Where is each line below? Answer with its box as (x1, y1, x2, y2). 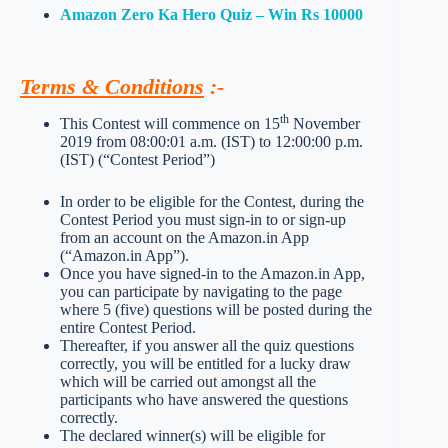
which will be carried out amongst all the (60, 373, 316, 391)
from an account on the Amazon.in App (60, 229, 309, 247)
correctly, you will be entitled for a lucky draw (60, 355, 351, 373)
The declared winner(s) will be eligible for (60, 427, 325, 445)
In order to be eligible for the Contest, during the (60, 193, 364, 211)
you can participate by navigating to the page (60, 283, 342, 301)
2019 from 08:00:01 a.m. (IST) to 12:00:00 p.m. (60, 133, 363, 151)
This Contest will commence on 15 (60, 115, 280, 133)
